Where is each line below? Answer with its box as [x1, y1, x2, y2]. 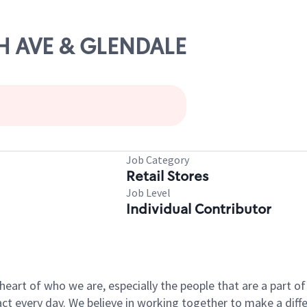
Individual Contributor [126, 200, 271, 218]
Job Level [126, 186, 171, 199]
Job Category [126, 153, 189, 167]
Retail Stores [126, 167, 208, 185]
